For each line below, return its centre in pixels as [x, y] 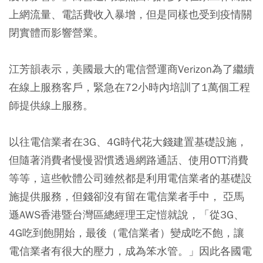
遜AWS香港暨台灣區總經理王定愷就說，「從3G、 [127, 214]
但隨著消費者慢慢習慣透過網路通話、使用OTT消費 [129, 160]
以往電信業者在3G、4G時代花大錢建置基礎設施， [128, 141]
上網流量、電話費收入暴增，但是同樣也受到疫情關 [130, 14]
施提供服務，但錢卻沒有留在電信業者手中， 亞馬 [127, 196]
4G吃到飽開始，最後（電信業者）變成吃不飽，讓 [127, 232]
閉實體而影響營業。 [56, 32]
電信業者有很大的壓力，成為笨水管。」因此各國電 [130, 251]
